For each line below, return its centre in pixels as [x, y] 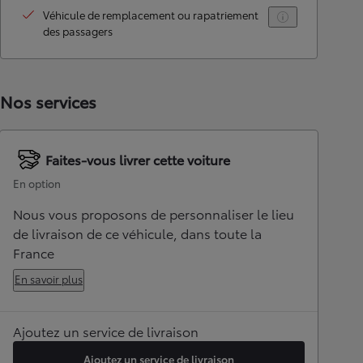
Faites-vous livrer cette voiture [138, 159]
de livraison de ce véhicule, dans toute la [137, 233]
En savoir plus [49, 279]
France [34, 252]
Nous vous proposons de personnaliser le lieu [154, 214]
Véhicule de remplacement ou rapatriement [151, 15]
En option [37, 183]
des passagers [78, 31]
